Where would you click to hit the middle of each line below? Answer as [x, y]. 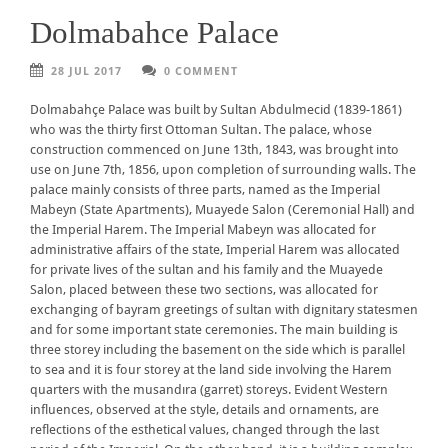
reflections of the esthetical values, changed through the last [204, 430]
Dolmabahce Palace [154, 33]
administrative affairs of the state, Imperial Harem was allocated [215, 250]
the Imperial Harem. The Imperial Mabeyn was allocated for [203, 230]
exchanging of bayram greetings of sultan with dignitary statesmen [224, 310]
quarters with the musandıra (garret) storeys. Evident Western [209, 390]
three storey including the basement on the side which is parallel [217, 350]
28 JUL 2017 [86, 72]
